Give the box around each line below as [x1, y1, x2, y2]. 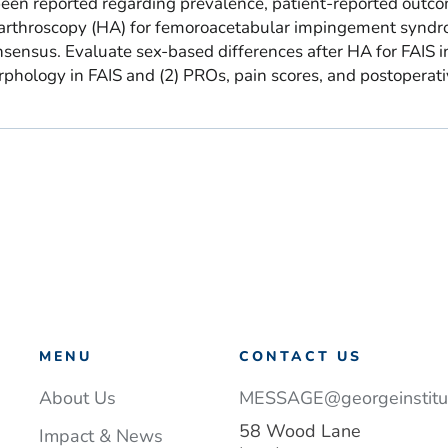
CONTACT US [238, 347, 362, 366]
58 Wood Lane [238, 419, 361, 443]
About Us [38, 386, 116, 410]
